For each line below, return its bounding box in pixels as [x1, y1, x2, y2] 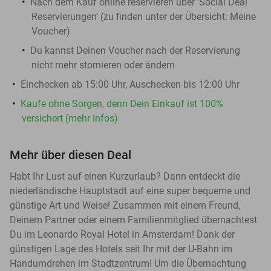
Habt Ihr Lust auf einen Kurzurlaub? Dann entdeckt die [10, 170, 240, 182]
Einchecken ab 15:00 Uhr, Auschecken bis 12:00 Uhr [21, 78, 240, 90]
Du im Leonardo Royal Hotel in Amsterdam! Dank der [10, 228, 235, 240]
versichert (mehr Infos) [22, 112, 118, 124]
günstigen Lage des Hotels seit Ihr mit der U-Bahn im [10, 243, 232, 255]
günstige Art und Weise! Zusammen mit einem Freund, [10, 199, 240, 211]
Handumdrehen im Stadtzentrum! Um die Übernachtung [10, 257, 246, 269]
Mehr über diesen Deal [10, 147, 131, 162]
